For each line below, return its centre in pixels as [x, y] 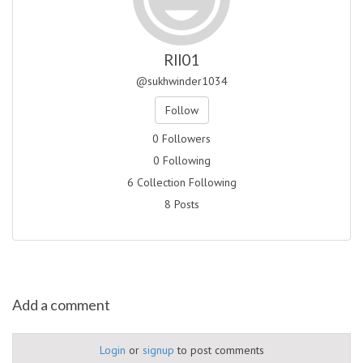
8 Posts [181, 205]
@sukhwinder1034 [181, 81]
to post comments [219, 350]
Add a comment [61, 305]
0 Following [181, 161]
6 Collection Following [181, 183]
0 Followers [181, 139]
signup [158, 350]
